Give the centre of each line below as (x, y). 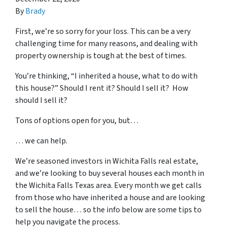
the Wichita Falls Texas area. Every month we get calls (108, 185)
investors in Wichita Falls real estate (133, 161)
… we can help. (41, 141)
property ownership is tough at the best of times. (101, 56)
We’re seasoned (43, 161)
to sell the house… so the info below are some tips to (108, 210)
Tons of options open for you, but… (77, 121)
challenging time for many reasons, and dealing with (106, 44)
